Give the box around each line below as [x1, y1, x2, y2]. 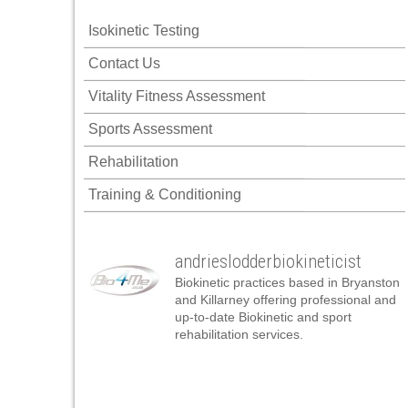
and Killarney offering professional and [175, 292, 396, 307]
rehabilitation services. [175, 327, 303, 342]
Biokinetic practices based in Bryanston [175, 275, 400, 290]
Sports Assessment [88, 121, 212, 137]
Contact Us [88, 56, 160, 71]
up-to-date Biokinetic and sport [175, 310, 352, 324]
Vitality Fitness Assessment [88, 88, 265, 104]
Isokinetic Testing [88, 23, 199, 38]
